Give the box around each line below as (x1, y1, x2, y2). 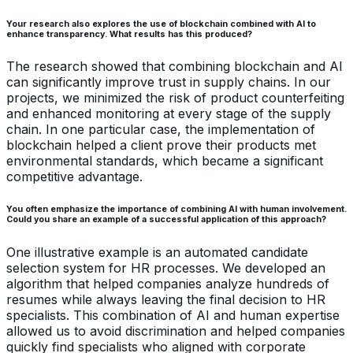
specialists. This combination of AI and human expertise (6, 307, 340, 324)
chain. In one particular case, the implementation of (6, 121, 315, 138)
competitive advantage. (6, 169, 143, 185)
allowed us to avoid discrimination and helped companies (6, 323, 345, 340)
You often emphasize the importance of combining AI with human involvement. (6, 204, 347, 215)
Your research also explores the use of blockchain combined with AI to (6, 18, 316, 29)
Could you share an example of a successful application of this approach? (6, 214, 326, 225)
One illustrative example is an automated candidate (6, 244, 308, 261)
